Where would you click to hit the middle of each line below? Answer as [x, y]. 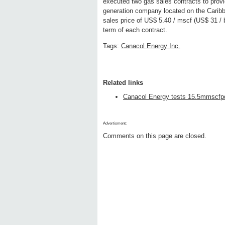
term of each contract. [135, 30]
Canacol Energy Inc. [151, 46]
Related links [123, 83]
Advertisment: [115, 124]
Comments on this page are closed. [155, 136]
